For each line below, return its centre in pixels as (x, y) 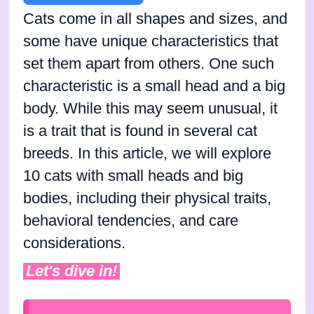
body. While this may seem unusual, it (150, 109)
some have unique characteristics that (151, 42)
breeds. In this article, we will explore (147, 154)
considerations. (74, 244)
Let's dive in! (71, 272)
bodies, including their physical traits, (147, 199)
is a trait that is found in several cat (140, 131)
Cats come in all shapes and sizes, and (155, 19)
